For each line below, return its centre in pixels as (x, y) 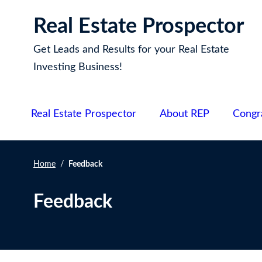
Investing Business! (78, 67)
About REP (185, 114)
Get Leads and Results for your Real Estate (131, 50)
